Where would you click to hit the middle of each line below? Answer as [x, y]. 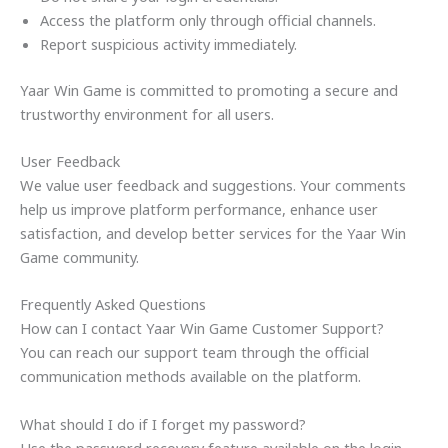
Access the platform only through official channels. [208, 19]
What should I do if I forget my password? [163, 423]
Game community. [79, 257]
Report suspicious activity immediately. [168, 43]
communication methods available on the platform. [190, 376]
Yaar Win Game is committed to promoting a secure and [209, 89]
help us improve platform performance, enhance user [199, 209]
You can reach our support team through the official [194, 352]
